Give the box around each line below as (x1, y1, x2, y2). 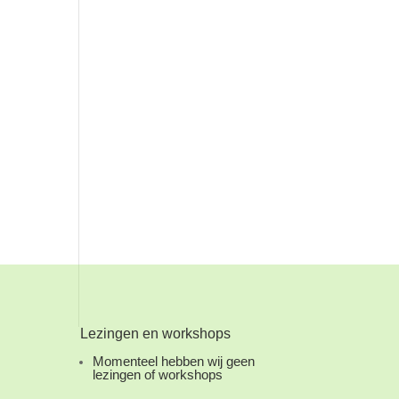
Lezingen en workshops (80, 326, 232, 342)
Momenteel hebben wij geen (93, 354, 256, 370)
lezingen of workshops (93, 367, 224, 383)
